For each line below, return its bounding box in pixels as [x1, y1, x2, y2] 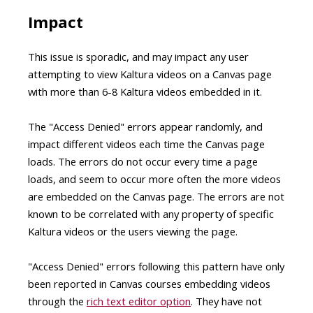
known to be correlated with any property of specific [28, 206, 274, 221]
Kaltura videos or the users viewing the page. [28, 224, 238, 238]
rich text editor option [87, 293, 191, 308]
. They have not [191, 293, 262, 308]
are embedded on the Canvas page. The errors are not [28, 189, 284, 203]
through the [28, 293, 87, 308]
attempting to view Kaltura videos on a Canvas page [28, 66, 272, 81]
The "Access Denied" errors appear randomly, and [28, 119, 263, 133]
